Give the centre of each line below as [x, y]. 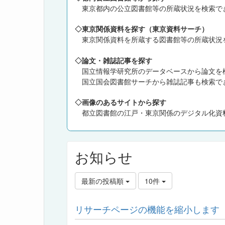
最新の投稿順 [103, 181]
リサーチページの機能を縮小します [147, 209]
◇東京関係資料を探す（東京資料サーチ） [142, 29]
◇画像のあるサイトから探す [121, 102]
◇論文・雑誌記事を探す [114, 61]
